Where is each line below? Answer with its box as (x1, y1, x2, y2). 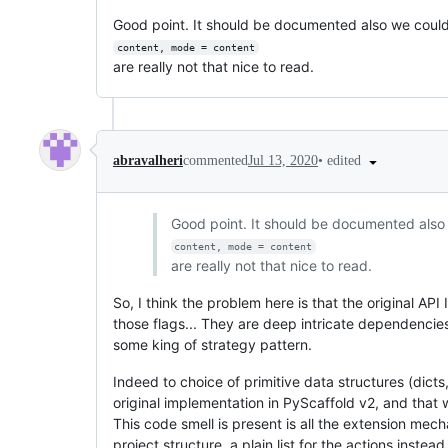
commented (183, 153, 248, 169)
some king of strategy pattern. (113, 335, 312, 353)
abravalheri (113, 153, 183, 169)
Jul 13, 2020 (248, 153, 318, 169)
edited (327, 153, 365, 168)
